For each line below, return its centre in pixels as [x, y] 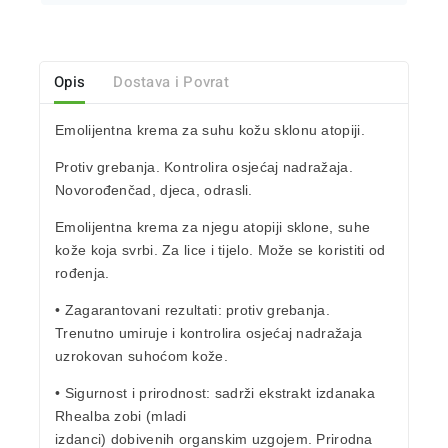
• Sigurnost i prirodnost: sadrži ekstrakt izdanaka [215, 393]
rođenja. [82, 273]
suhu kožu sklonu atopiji [279, 130]
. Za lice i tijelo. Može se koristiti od [269, 250]
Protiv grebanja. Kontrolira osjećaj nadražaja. [204, 167]
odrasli [226, 190]
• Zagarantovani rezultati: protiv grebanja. [192, 310]
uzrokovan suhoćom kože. [141, 356]
